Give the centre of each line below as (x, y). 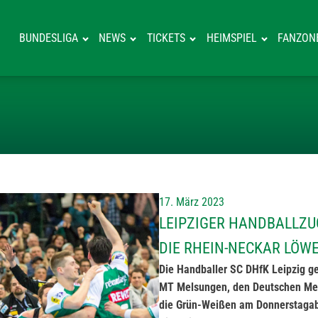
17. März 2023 (192, 202)
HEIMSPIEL (231, 38)
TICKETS (166, 38)
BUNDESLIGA (48, 38)
